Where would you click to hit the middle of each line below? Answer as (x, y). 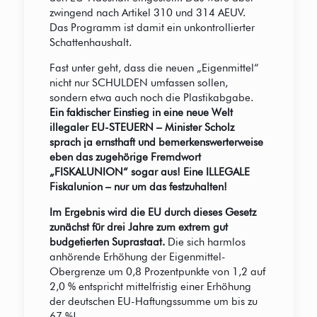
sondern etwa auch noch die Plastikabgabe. (151, 98)
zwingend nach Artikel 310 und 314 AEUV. (147, 13)
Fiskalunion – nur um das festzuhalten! (138, 187)
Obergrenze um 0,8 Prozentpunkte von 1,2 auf (157, 272)
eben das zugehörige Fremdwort (125, 157)
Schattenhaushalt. (90, 43)
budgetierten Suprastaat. (107, 242)
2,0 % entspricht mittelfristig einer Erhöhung (150, 287)
